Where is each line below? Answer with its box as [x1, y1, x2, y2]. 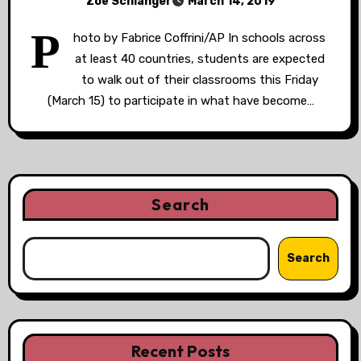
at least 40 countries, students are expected [74, 52, 325, 66]
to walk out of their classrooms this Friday [81, 73, 318, 87]
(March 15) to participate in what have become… [47, 93, 314, 108]
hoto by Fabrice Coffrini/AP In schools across [73, 31, 326, 45]
